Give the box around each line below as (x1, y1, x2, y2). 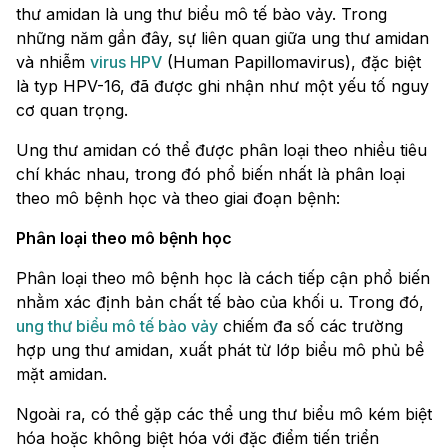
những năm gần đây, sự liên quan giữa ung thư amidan (16, 28, 429, 49)
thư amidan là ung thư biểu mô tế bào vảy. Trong (16, 4, 387, 25)
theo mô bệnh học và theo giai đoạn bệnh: (16, 188, 340, 209)
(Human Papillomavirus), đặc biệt (162, 52, 421, 73)
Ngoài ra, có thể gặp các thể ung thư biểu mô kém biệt (16, 404, 432, 425)
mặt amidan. (16, 364, 112, 385)
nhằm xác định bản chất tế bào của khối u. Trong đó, (16, 292, 424, 313)
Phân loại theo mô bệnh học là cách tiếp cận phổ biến (16, 268, 430, 289)
